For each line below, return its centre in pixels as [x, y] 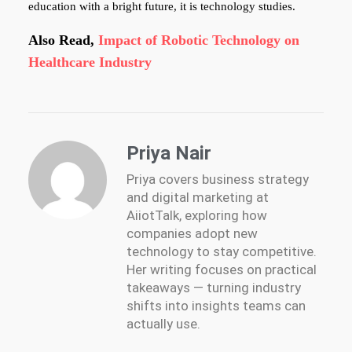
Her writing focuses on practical [221, 269]
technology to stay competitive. [221, 251]
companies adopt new [192, 233]
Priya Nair [169, 153]
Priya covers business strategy [217, 179]
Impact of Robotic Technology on [198, 40]
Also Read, [63, 40]
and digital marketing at [197, 197]
